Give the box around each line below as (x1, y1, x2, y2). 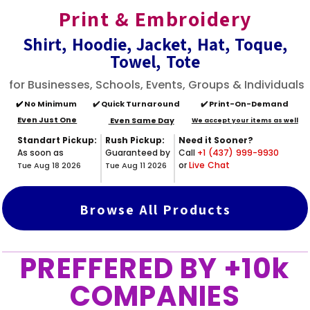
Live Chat (189, 158, 230, 171)
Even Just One (17, 113, 77, 125)
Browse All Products (79, 200, 231, 219)
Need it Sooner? (179, 134, 254, 146)
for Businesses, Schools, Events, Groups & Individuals (6, 76, 304, 93)
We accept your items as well (191, 116, 298, 125)
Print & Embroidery (58, 4, 252, 33)
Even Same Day (108, 114, 174, 126)
